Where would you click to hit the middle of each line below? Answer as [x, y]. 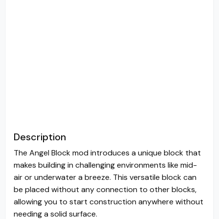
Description [40, 137]
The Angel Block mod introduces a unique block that [107, 153]
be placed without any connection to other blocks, [105, 189]
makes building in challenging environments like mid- [105, 165]
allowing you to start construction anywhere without [109, 201]
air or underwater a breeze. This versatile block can [105, 177]
